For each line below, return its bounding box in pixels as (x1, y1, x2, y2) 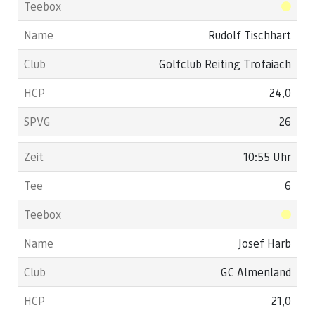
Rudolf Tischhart (208, 27, 291, 42)
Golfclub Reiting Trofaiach (159, 56, 291, 71)
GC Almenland (221, 264, 291, 279)
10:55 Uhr (243, 149, 291, 164)
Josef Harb (238, 236, 291, 250)
